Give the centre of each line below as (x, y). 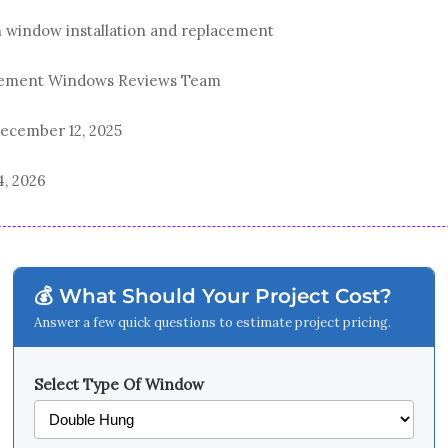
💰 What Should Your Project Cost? (213, 296)
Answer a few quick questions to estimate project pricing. (212, 322)
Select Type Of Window (119, 384)
